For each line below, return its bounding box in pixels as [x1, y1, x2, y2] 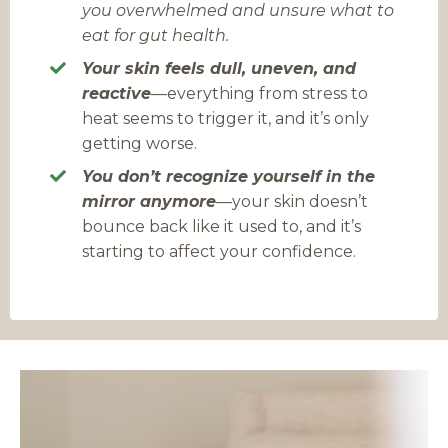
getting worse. [82, 133, 197, 153]
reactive [82, 83, 151, 103]
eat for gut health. [82, 25, 229, 45]
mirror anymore [82, 191, 216, 211]
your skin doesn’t [232, 191, 368, 211]
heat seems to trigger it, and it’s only [82, 108, 369, 128]
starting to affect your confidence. [82, 241, 356, 261]
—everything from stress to [151, 83, 368, 103]
